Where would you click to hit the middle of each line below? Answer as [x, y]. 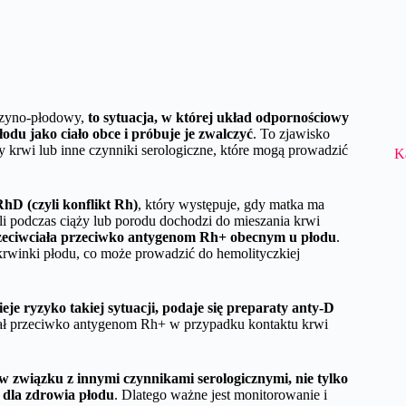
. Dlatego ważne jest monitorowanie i [221, 394]
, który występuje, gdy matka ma [231, 204]
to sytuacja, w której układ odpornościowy [218, 117]
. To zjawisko [291, 133]
